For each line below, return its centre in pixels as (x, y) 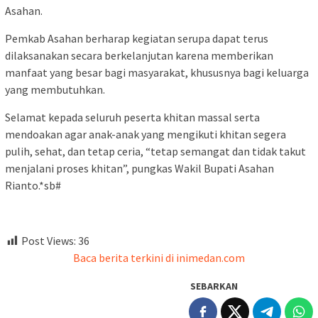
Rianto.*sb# (33, 186)
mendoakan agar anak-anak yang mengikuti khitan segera (146, 135)
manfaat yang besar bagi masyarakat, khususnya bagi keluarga (157, 73)
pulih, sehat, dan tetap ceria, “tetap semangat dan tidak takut (155, 152)
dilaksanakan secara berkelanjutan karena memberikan (139, 56)
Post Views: (49, 241)
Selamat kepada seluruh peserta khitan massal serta (132, 117)
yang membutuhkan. (55, 90)
